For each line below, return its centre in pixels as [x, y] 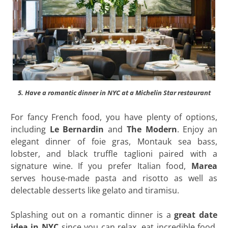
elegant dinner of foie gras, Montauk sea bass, [114, 141]
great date [196, 215]
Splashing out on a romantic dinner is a [92, 215]
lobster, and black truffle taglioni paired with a [114, 153]
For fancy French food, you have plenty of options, [114, 117]
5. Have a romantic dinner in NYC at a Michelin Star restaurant [114, 92]
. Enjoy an [197, 129]
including [30, 129]
